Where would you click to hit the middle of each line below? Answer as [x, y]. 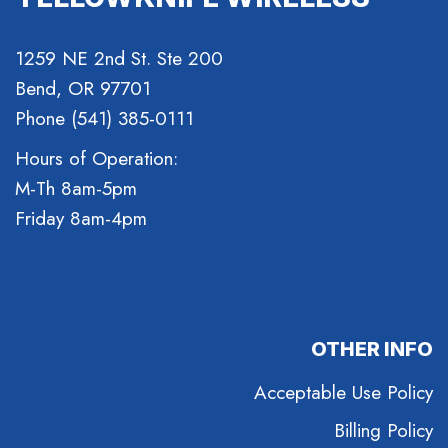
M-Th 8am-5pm [76, 189]
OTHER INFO [372, 349]
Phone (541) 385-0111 [104, 119]
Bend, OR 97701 [83, 89]
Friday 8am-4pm [81, 219]
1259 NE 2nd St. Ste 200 [119, 59]
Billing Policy [383, 431]
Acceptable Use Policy [343, 393]
